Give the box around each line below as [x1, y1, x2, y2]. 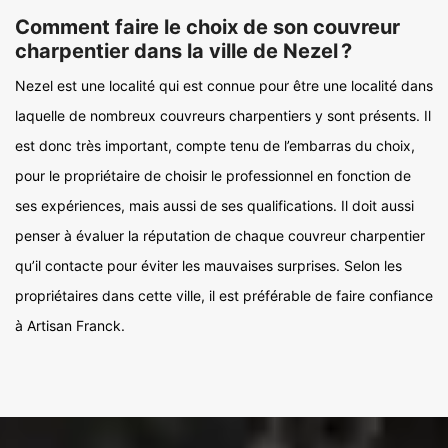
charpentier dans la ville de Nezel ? [15, 39, 352, 63]
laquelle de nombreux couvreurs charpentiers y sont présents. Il [15, 107, 431, 124]
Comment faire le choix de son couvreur [15, 15, 400, 39]
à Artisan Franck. [15, 317, 125, 334]
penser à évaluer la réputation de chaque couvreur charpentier [15, 227, 425, 244]
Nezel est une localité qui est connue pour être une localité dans [15, 77, 433, 94]
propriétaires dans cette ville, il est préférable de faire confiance [15, 287, 433, 304]
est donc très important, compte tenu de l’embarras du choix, [15, 137, 415, 154]
